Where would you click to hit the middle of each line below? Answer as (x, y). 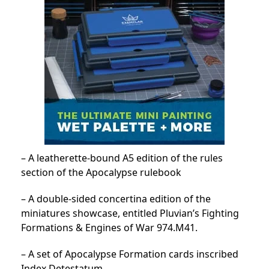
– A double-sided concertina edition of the (116, 199)
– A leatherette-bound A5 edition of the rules (122, 158)
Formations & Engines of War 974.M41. (109, 228)
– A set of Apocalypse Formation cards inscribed (130, 254)
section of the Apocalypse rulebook (101, 172)
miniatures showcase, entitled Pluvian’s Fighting (130, 213)
